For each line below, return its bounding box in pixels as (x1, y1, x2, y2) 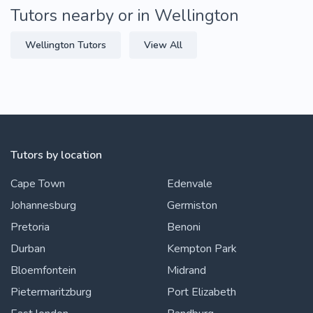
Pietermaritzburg (10, 284, 92, 300)
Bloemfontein (10, 262, 76, 278)
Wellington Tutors (25, 38, 106, 52)
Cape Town (10, 175, 65, 191)
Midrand (167, 262, 206, 278)
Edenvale (167, 175, 212, 191)
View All (144, 38, 182, 52)
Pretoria (10, 219, 50, 235)
